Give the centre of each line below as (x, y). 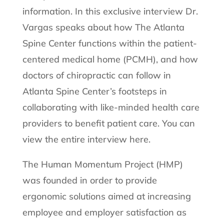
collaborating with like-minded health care (111, 107)
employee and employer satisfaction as (104, 212)
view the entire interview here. (86, 139)
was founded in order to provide (89, 180)
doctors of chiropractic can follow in (96, 75)
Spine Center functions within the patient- (109, 43)
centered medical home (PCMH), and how (110, 59)
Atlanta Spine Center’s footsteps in (94, 91)
